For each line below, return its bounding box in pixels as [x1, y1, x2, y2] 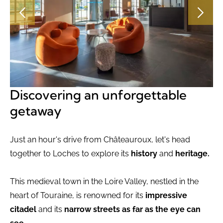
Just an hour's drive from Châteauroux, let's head [10, 135, 190, 144]
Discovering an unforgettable [10, 87, 187, 103]
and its [36, 205, 64, 214]
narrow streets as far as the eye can [64, 205, 201, 214]
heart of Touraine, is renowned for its [10, 191, 145, 200]
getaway [10, 103, 61, 119]
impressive [145, 191, 187, 200]
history [129, 149, 157, 158]
